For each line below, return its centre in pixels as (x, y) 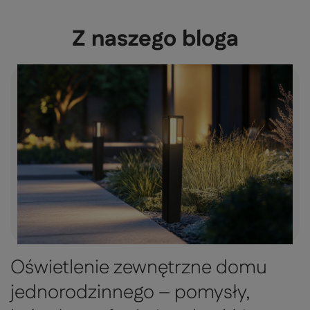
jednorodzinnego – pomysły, (130, 293)
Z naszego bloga (155, 39)
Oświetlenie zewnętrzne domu (139, 268)
